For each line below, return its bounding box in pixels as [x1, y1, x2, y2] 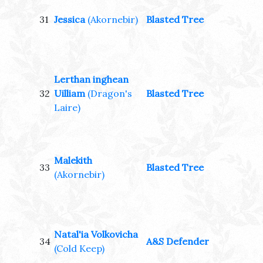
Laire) [54, 102, 80, 114]
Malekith [54, 154, 92, 167]
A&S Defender [146, 235, 209, 248]
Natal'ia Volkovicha [54, 228, 138, 241]
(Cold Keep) [54, 242, 104, 255]
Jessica [54, 14, 85, 26]
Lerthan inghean [54, 73, 129, 86]
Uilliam [54, 87, 85, 100]
